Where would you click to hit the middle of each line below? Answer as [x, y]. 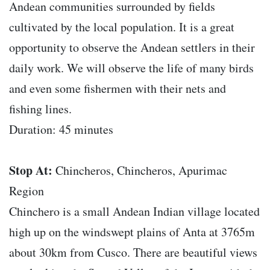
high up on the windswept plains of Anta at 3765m [132, 232]
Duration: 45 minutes [61, 130]
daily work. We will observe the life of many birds [131, 68]
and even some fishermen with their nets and [118, 89]
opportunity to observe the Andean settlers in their [132, 48]
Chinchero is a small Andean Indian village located [134, 212]
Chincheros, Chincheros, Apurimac [140, 171]
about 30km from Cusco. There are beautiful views [133, 253]
